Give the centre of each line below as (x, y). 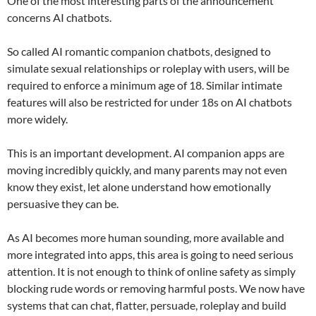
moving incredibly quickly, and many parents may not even (147, 170)
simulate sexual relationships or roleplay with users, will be (148, 68)
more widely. (37, 119)
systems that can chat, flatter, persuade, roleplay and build (147, 305)
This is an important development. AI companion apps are (146, 153)
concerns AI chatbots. (59, 18)
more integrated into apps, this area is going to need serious (150, 255)
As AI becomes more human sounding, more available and (146, 238)
